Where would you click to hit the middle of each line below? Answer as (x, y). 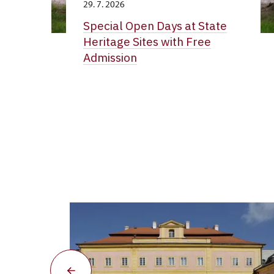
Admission (110, 57)
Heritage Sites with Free (147, 42)
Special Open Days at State (155, 26)
